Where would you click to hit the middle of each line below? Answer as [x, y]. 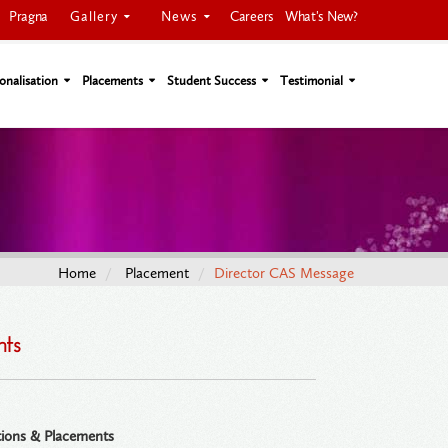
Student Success [211, 80]
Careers [252, 17]
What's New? [321, 17]
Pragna [28, 17]
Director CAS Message [284, 273]
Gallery [94, 16]
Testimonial [311, 80]
